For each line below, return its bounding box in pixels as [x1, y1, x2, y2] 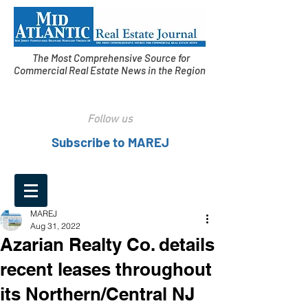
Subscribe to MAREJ [51, 134, 169, 150]
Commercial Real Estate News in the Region [14, 64, 208, 76]
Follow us [87, 113, 133, 126]
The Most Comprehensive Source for [32, 52, 190, 64]
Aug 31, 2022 [30, 221, 80, 231]
